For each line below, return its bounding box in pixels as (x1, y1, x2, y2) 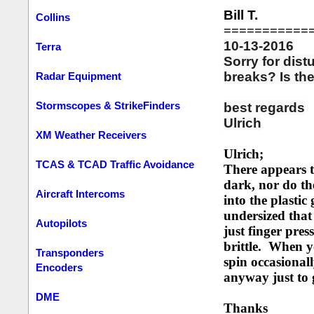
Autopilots (36, 217, 88, 229)
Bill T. (223, 8, 258, 22)
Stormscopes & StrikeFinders (36, 100, 181, 111)
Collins (36, 11, 71, 23)
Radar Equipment (36, 70, 122, 82)
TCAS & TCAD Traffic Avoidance (36, 158, 195, 170)
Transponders (36, 247, 104, 259)
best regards (223, 100, 305, 115)
